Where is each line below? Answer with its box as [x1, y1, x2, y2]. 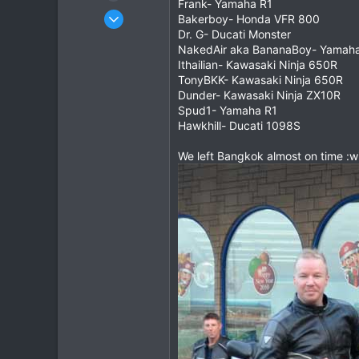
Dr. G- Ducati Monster [178, 26, 291, 41]
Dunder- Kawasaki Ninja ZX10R [178, 87, 341, 102]
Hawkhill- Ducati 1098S [178, 118, 301, 132]
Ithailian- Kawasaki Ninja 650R [178, 57, 337, 71]
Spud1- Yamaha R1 [178, 103, 277, 117]
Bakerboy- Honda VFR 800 [178, 11, 320, 26]
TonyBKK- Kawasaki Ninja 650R [178, 72, 343, 87]
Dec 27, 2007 [97, 6, 161, 19]
